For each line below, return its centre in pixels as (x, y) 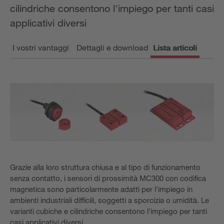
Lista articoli (175, 47)
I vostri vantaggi (41, 47)
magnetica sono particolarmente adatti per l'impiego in (101, 189)
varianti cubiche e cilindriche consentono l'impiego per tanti (108, 211)
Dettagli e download (112, 47)
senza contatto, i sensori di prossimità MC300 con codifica (108, 178)
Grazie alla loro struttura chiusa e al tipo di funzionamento (105, 167)
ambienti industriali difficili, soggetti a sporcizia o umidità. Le (109, 200)
